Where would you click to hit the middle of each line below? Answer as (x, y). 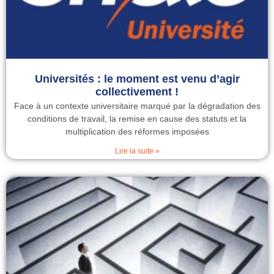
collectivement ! (137, 92)
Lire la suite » (137, 151)
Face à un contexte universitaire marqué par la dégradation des (137, 106)
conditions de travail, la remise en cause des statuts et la (137, 119)
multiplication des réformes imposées (137, 131)
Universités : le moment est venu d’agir (137, 79)
